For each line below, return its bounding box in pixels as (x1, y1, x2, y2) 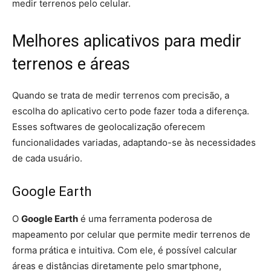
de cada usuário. (12, 152, 82, 164)
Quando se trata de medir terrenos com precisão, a (12, 90, 229, 101)
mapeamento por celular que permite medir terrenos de (12, 229, 250, 240)
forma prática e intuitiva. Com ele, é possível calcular (12, 244, 237, 256)
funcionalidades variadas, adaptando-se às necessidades (12, 137, 256, 148)
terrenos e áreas (12, 54, 130, 74)
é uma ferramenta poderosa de (78, 213, 212, 224)
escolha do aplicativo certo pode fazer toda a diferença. (12, 105, 249, 117)
